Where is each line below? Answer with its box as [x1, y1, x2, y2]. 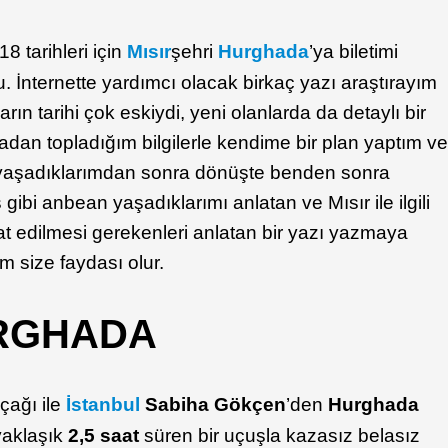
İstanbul [66, 394, 141, 416]
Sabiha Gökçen [140, 394, 287, 416]
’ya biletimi [309, 41, 399, 62]
